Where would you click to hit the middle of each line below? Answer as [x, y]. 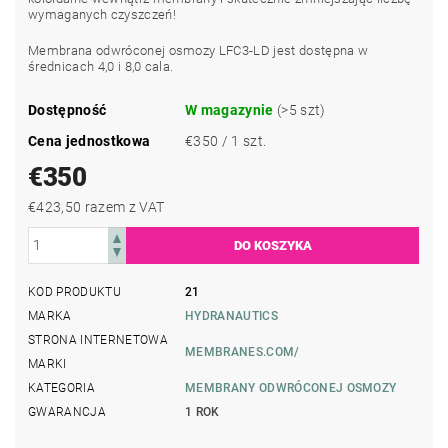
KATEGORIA [61, 387]
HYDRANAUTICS [231, 315]
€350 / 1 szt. [226, 140]
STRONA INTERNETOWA [98, 339]
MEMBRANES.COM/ [242, 351]
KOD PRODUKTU [74, 291]
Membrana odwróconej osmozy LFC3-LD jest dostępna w [198, 50]
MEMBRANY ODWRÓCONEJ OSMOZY [291, 387]
